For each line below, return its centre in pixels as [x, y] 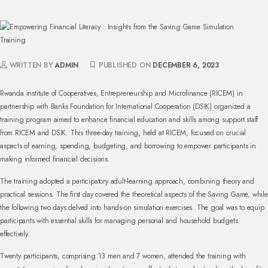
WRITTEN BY [31, 65]
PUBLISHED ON [125, 65]
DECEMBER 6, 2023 [186, 65]
